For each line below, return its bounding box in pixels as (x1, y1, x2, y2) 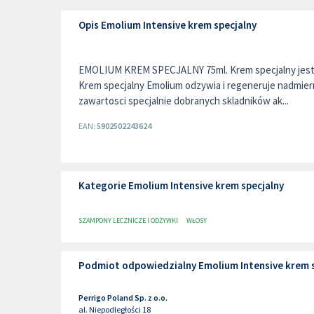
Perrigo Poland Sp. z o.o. (78, 292, 168, 303)
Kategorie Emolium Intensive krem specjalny (78, 179, 284, 192)
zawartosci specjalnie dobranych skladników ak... (78, 94, 289, 107)
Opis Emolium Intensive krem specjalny (78, 18, 257, 32)
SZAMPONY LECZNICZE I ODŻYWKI (78, 216, 178, 225)
